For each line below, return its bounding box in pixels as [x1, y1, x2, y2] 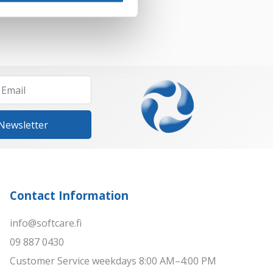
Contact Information [10, 188, 129, 204]
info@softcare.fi [10, 216, 82, 230]
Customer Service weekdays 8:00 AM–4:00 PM [10, 254, 216, 268]
